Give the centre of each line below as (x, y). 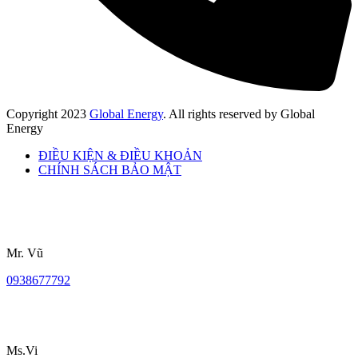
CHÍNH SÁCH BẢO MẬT (110, 170)
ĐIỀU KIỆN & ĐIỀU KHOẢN (120, 156)
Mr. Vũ (25, 253)
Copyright (34, 114)
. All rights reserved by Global (239, 114)
